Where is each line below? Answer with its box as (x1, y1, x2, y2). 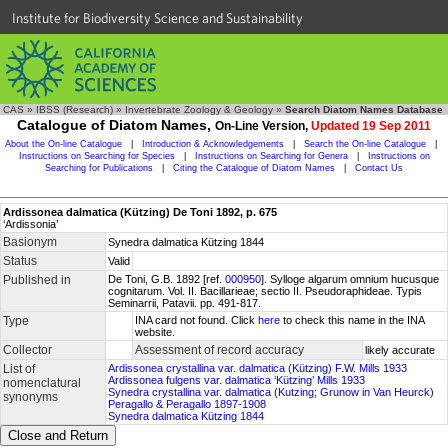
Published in (3, 273, 71, 287)
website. (135, 326, 175, 338)
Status (3, 254, 37, 268)
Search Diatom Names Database (285, 104, 443, 115)
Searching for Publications (45, 163, 153, 173)
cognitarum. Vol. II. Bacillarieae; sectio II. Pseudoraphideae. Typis (108, 285, 422, 297)
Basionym (3, 235, 57, 249)
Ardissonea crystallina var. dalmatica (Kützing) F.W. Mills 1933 (108, 362, 407, 374)
